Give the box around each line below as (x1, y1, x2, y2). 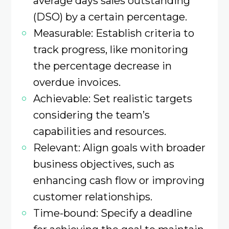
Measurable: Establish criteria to (33, 27, 194, 40)
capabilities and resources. (33, 125, 166, 138)
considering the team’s (33, 108, 150, 122)
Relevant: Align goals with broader (33, 141, 205, 154)
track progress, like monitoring (33, 43, 188, 56)
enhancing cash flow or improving (33, 174, 204, 187)
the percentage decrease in (33, 59, 172, 73)
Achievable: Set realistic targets (33, 92, 192, 105)
